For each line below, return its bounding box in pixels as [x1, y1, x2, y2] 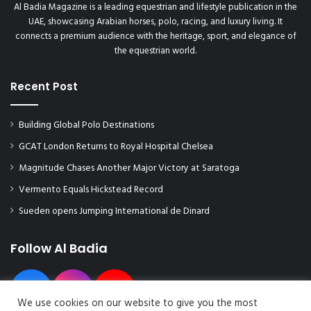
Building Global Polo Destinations [19, 117, 154, 133]
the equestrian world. [115, 43, 196, 58]
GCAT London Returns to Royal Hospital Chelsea [19, 139, 213, 154]
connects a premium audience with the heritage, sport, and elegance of [15, 28, 296, 44]
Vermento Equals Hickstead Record [19, 182, 163, 197]
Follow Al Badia [10, 239, 108, 257]
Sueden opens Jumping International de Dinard [19, 203, 210, 219]
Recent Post [10, 78, 78, 94]
